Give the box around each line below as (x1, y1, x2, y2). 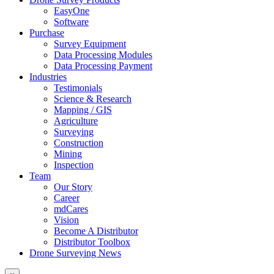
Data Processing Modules (54, 49, 152, 60)
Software (54, 16, 89, 27)
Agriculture (54, 115, 98, 126)
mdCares (54, 203, 88, 214)
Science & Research (54, 93, 131, 104)
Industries (29, 71, 67, 82)
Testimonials (54, 82, 102, 93)
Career (54, 192, 80, 203)
